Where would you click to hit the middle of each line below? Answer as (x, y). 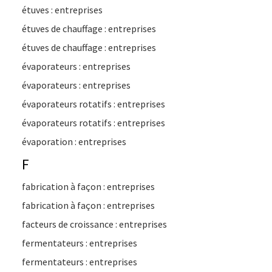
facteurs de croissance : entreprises (94, 224)
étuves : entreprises (62, 10)
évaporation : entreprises (74, 141)
